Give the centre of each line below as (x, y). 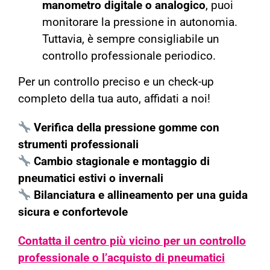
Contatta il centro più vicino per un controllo (132, 241)
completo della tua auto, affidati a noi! (114, 99)
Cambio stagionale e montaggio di (122, 162)
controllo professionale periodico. (129, 56)
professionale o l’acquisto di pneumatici (121, 258)
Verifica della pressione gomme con (127, 128)
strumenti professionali (78, 145)
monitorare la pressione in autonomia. (140, 23)
